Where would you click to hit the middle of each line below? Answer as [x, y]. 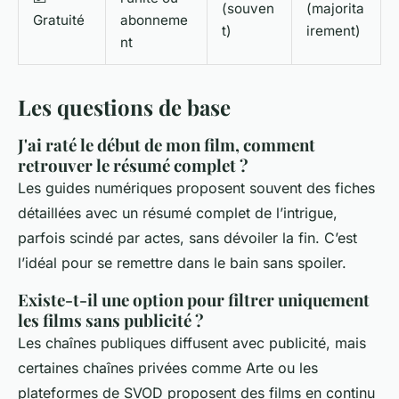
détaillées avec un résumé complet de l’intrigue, [178, 213]
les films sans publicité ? [111, 321]
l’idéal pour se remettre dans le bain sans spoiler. [182, 263]
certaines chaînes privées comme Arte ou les [168, 368]
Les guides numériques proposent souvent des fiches [196, 188]
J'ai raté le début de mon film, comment [167, 145]
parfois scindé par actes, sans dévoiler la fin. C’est [187, 238]
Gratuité [59, 20]
